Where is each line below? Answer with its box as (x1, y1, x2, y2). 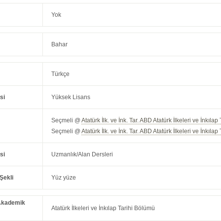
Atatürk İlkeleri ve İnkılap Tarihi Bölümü (51, 205, 155, 212)
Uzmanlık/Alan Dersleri (51, 151, 113, 158)
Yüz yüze (51, 174, 76, 182)
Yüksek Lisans (51, 94, 91, 101)
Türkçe (51, 71, 70, 78)
